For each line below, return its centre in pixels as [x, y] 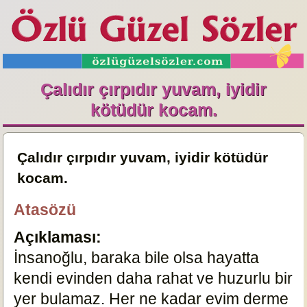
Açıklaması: [58, 237]
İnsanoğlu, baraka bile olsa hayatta [137, 258]
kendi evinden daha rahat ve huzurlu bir [153, 278]
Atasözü [45, 210]
